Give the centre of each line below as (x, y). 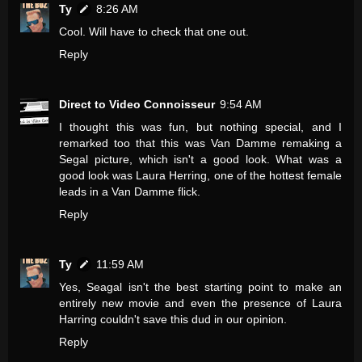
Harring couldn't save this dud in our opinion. (173, 320)
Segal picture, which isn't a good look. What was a (200, 160)
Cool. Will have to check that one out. (154, 32)
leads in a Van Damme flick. (130, 192)
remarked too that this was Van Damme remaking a (200, 143)
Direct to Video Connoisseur (137, 105)
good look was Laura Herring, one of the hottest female (200, 176)
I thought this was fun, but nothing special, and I (200, 127)
